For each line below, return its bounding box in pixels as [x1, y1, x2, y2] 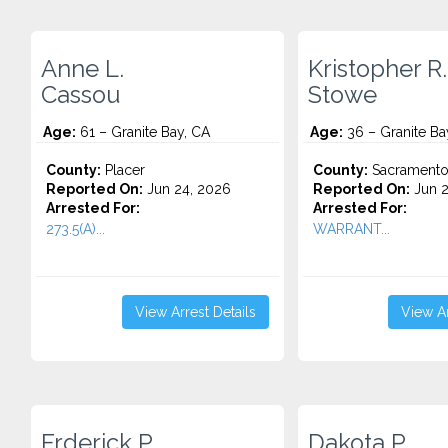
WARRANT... [312, 221, 390, 237]
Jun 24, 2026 [143, 181, 231, 197]
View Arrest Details [134, 304, 256, 320]
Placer [101, 162, 145, 178]
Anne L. [41, 55, 124, 83]
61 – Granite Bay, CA [76, 124, 210, 140]
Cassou [41, 81, 121, 109]
